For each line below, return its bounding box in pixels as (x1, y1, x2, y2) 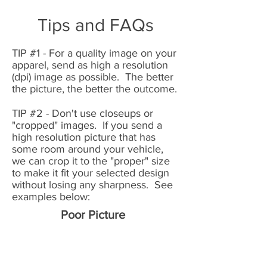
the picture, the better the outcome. (12, 82, 177, 95)
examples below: (12, 190, 90, 203)
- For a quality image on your (40, 46, 176, 59)
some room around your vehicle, (12, 142, 163, 155)
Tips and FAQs (37, 15, 154, 35)
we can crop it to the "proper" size (12, 154, 170, 167)
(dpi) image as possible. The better (12, 70, 173, 83)
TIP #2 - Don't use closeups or (12, 107, 153, 119)
